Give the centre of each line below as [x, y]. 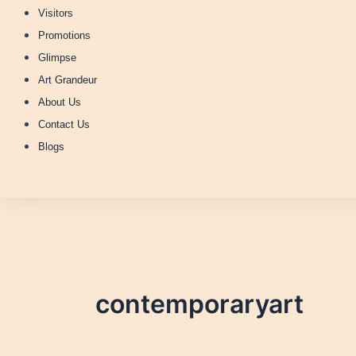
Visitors [56, 13]
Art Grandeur [68, 80]
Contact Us [64, 124]
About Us [60, 102]
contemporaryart [199, 304]
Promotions [64, 35]
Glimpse [57, 58]
